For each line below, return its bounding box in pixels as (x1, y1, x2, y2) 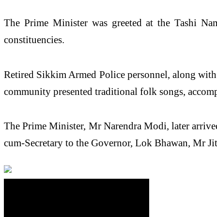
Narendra (103, 120, 141, 132)
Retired (4, 68, 37, 80)
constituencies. (4, 33, 64, 45)
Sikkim (36, 68, 67, 80)
